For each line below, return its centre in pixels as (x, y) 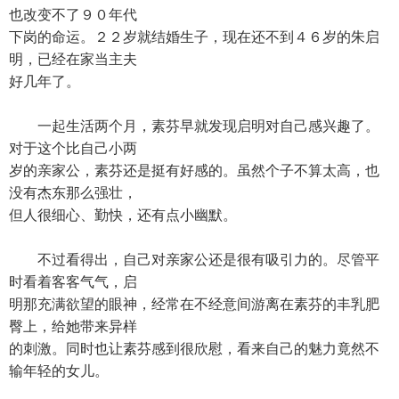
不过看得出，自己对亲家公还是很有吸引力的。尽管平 (194, 260)
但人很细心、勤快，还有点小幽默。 (123, 215)
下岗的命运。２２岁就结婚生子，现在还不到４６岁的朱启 (194, 37)
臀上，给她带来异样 (73, 326)
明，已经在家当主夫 (73, 59)
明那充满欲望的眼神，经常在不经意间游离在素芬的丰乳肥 (194, 304)
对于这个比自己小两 (73, 148)
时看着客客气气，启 (73, 282)
